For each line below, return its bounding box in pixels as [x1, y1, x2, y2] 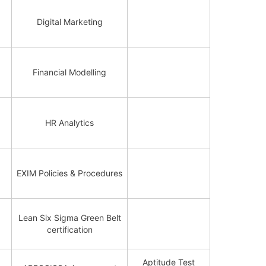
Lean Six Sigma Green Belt [18, 213, 121, 223]
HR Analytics [45, 118, 94, 128]
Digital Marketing [36, 17, 103, 27]
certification [46, 224, 93, 235]
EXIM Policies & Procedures [17, 168, 123, 178]
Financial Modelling [33, 67, 107, 77]
